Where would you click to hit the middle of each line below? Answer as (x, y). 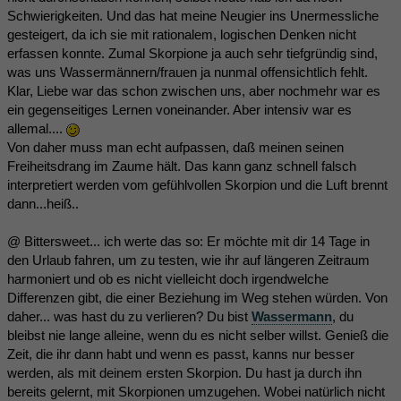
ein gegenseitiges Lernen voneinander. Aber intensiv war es (179, 110)
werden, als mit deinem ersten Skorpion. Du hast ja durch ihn (184, 373)
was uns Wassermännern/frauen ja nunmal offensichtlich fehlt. (188, 72)
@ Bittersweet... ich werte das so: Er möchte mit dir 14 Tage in (188, 241)
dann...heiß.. (43, 204)
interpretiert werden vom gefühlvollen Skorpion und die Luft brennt (197, 185)
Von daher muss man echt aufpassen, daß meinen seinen (175, 147)
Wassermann (292, 316)
